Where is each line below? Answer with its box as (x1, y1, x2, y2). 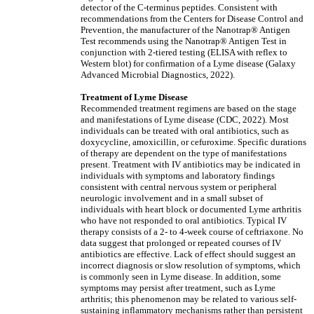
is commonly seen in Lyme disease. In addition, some (81, 271, 281, 282)
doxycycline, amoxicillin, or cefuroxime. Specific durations (81, 137, 306, 147)
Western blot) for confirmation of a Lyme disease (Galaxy (81, 58, 296, 69)
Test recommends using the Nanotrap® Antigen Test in (81, 36, 287, 46)
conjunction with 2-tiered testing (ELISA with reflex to (81, 47, 287, 57)
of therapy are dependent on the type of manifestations (81, 148, 287, 158)
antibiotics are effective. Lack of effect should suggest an (81, 249, 296, 259)
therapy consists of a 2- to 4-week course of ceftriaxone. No (81, 226, 303, 237)
